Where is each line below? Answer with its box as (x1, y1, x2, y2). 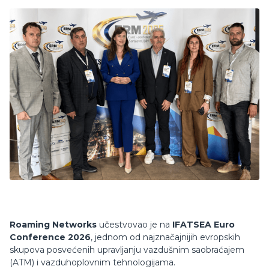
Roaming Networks (10, 219, 97, 231)
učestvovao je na (97, 219, 172, 231)
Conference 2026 (10, 232, 91, 243)
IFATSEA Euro (172, 219, 235, 231)
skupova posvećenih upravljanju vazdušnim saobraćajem (10, 244, 244, 256)
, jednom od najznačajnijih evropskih (91, 232, 240, 243)
